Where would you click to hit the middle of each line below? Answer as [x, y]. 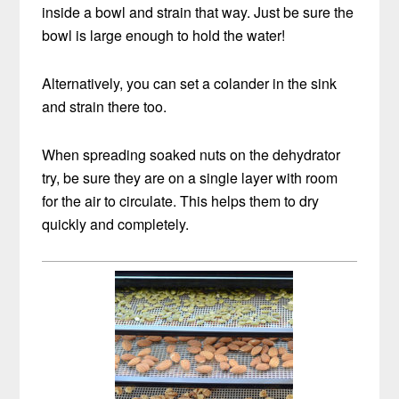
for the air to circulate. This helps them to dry [181, 200]
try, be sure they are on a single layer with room [190, 177]
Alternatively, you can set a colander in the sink [190, 83]
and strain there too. [105, 106]
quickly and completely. [116, 224]
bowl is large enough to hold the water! [164, 35]
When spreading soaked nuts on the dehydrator [191, 154]
